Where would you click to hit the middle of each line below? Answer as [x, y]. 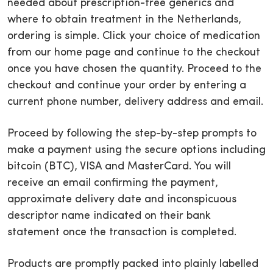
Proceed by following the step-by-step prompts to [132, 133]
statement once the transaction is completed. [122, 232]
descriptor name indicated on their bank [109, 216]
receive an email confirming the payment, [113, 183]
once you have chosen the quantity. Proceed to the [134, 69]
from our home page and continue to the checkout [134, 52]
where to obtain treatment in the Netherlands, [124, 19]
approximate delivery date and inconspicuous [122, 199]
